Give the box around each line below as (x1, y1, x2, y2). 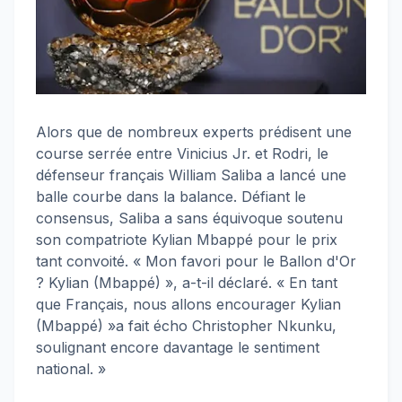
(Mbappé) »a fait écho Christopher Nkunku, (36, 317, 336, 336)
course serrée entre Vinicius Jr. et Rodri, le (36, 144, 328, 163)
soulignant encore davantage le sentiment (36, 338, 319, 357)
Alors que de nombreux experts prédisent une (36, 123, 352, 142)
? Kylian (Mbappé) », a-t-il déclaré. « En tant (36, 274, 337, 293)
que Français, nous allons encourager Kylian (36, 295, 341, 314)
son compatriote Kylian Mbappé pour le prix (36, 231, 337, 249)
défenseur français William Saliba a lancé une (36, 166, 346, 185)
